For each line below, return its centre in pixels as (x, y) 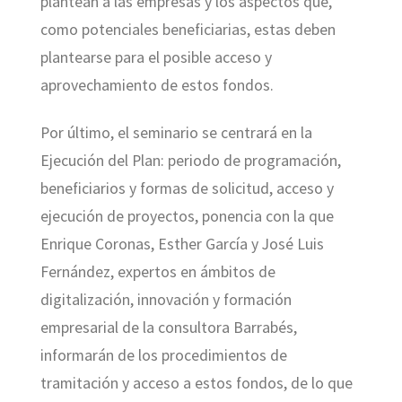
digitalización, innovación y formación (166, 300)
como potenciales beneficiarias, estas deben (188, 30)
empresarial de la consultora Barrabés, (168, 328)
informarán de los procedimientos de (163, 356)
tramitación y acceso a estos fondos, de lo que (196, 384)
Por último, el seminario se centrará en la (176, 133)
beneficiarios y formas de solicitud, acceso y (187, 189)
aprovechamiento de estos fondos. (157, 86)
